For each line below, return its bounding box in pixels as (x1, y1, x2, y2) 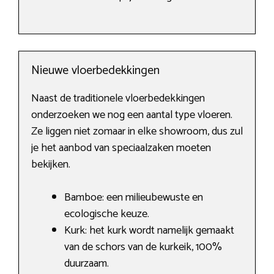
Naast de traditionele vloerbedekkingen (31, 89, 205, 108)
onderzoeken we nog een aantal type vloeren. (31, 106, 232, 125)
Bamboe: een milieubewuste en (64, 188, 203, 207)
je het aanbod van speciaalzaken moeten (31, 139, 211, 158)
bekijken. (31, 155, 70, 174)
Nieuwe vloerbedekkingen (31, 61, 160, 81)
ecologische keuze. (64, 205, 149, 224)
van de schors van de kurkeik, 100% (64, 238, 222, 257)
